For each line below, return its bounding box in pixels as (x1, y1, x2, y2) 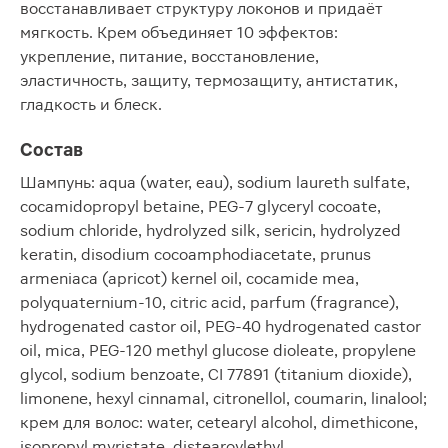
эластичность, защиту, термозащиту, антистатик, (20, 71, 398, 90)
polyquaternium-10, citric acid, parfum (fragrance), (20, 293, 399, 312)
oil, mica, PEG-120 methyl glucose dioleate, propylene (20, 341, 416, 360)
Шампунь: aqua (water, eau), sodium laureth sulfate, (20, 173, 410, 192)
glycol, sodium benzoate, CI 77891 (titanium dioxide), (20, 365, 412, 384)
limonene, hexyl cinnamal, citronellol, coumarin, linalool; (20, 389, 427, 408)
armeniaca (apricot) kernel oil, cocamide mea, (20, 269, 359, 288)
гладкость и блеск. (20, 95, 162, 114)
